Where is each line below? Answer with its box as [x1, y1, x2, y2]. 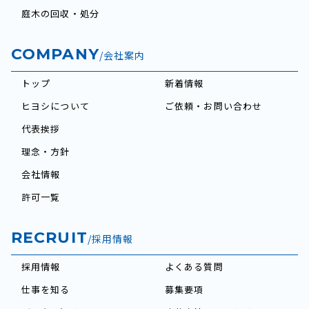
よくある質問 [165, 260, 223, 273]
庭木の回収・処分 [21, 7, 99, 20]
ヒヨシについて [21, 99, 90, 112]
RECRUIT [11, 228, 88, 247]
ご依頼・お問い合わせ [165, 99, 263, 112]
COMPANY [11, 45, 99, 63]
